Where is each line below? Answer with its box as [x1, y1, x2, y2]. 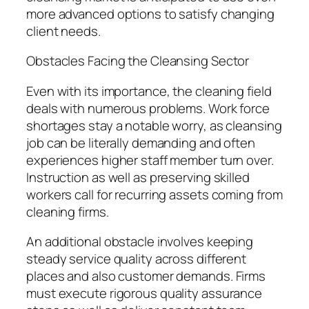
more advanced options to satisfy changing [26, 4, 275, 23]
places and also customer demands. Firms [26, 267, 266, 286]
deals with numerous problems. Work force [26, 99, 270, 117]
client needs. [26, 21, 101, 40]
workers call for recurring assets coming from [26, 185, 283, 203]
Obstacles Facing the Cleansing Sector [26, 52, 250, 70]
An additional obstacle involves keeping [26, 232, 254, 251]
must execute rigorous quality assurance [26, 284, 263, 303]
